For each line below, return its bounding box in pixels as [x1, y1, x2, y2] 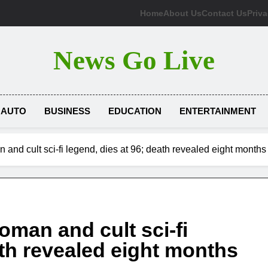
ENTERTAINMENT [179, 106, 256, 116]
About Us [163, 8, 202, 18]
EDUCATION [108, 106, 162, 116]
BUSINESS [44, 106, 90, 116]
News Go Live [53, 45, 215, 75]
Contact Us [202, 8, 247, 18]
